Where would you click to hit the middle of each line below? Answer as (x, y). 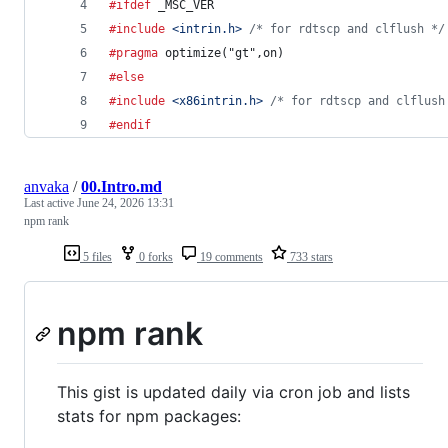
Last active (50, 202)
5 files (96, 256)
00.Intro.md (121, 186)
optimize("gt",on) (221, 52)
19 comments (230, 256)
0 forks (154, 256)
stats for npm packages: (149, 416)
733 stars (310, 256)
